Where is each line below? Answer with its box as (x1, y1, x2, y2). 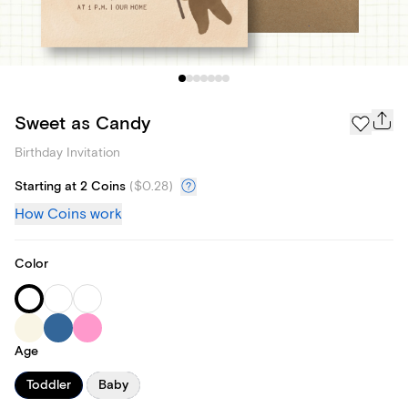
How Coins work (15, 205, 122, 224)
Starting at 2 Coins (15, 178, 126, 196)
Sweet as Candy (15, 111, 150, 135)
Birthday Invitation (15, 145, 120, 161)
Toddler (26, 377, 71, 394)
